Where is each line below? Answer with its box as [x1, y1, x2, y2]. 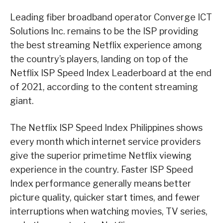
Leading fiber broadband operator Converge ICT [10, 11, 212, 22]
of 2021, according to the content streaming [10, 81, 198, 92]
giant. [10, 95, 34, 106]
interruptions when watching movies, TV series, [10, 206, 208, 217]
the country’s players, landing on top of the [10, 53, 188, 64]
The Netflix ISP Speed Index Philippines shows [10, 122, 203, 133]
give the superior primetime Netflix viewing [10, 150, 192, 161]
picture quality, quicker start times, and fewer [10, 192, 200, 203]
